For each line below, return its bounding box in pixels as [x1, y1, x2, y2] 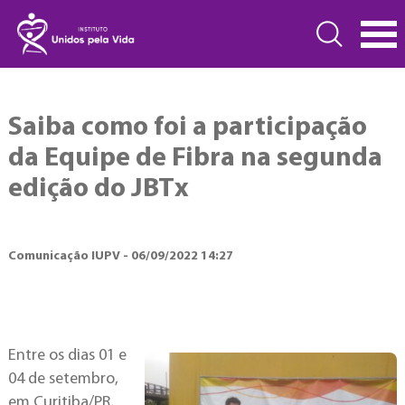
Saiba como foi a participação [7, 114, 367, 142]
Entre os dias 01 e [7, 347, 127, 364]
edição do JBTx [7, 175, 189, 203]
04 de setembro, [7, 371, 118, 388]
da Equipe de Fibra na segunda [7, 145, 382, 173]
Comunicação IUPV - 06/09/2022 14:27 [7, 250, 233, 263]
